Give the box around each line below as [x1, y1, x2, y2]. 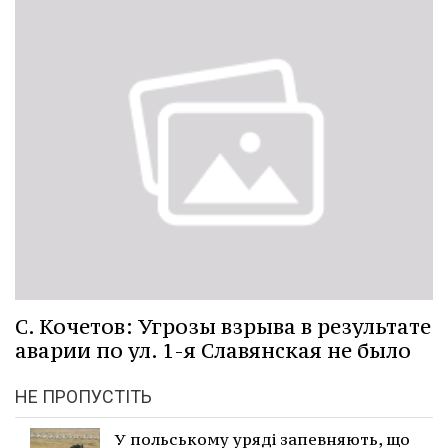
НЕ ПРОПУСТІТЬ [15, 385, 152, 407]
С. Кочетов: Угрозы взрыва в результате [15, 312, 431, 340]
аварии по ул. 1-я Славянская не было [15, 336, 411, 364]
